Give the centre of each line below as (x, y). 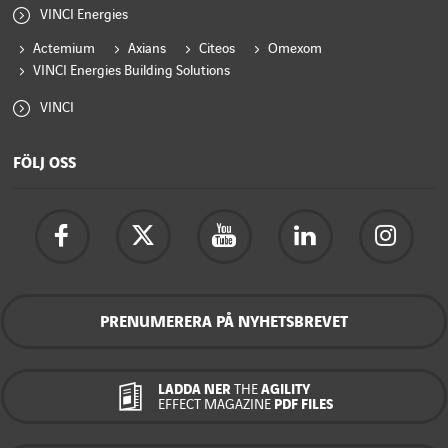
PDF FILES (301, 404)
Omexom (295, 49)
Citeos (217, 49)
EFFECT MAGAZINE (214, 404)
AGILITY (283, 389)
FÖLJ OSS (44, 163)
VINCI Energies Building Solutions (131, 71)
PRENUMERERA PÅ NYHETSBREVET (224, 322)
